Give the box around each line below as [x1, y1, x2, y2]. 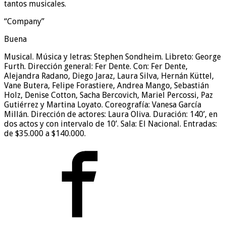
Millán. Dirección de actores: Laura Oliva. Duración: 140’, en [4, 109, 217, 120]
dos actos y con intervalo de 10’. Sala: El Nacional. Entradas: [4, 119, 217, 129]
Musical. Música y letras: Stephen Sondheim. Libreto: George [4, 52, 221, 62]
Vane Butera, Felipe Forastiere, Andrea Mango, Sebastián [4, 81, 209, 91]
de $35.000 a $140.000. [4, 129, 86, 139]
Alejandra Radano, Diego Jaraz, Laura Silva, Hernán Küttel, [4, 71, 214, 81]
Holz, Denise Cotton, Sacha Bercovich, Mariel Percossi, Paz [4, 90, 213, 100]
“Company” [4, 17, 44, 27]
